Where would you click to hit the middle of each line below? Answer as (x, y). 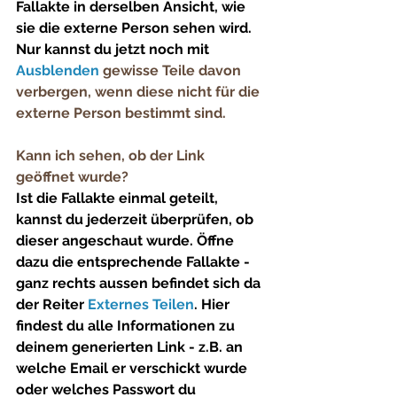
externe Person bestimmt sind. (121, 113)
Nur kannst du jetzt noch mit (114, 49)
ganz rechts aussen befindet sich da (140, 283)
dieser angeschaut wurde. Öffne (127, 240)
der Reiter (52, 304)
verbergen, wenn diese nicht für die (140, 91)
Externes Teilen (141, 304)
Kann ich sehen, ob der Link (112, 155)
